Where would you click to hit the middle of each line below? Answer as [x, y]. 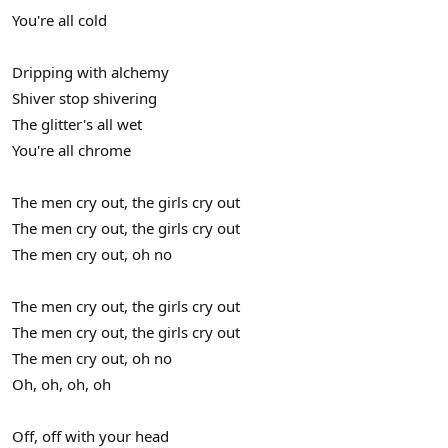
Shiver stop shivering [84, 98]
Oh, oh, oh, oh [61, 384]
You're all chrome [71, 150]
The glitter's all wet [77, 124]
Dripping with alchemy [90, 72]
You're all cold [59, 20]
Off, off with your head [90, 436]
